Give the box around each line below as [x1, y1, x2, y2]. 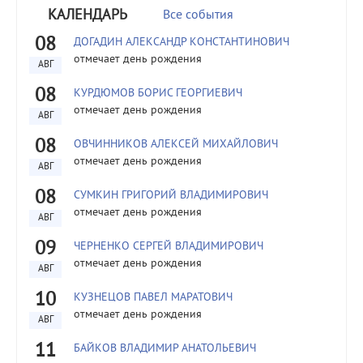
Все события [163, 7, 233, 23]
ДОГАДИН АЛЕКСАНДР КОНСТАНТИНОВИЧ [74, 36, 289, 49]
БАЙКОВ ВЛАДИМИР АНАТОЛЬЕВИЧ [74, 342, 256, 356]
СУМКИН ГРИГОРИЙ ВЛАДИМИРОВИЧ [74, 189, 268, 203]
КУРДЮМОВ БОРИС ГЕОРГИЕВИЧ [74, 87, 242, 100]
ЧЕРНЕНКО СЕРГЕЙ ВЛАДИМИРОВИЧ [74, 240, 263, 254]
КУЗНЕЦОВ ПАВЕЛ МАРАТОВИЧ [74, 291, 233, 305]
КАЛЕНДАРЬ [48, 6, 127, 25]
